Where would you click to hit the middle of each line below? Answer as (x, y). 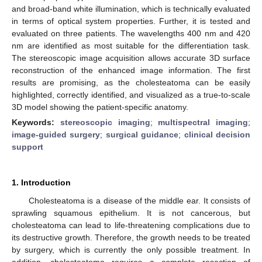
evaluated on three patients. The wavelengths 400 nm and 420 (131, 33)
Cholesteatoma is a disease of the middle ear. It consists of (139, 200)
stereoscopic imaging (105, 122)
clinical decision (217, 134)
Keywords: (36, 122)
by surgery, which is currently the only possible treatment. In (131, 249)
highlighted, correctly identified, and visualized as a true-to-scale (131, 94)
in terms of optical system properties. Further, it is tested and (131, 21)
